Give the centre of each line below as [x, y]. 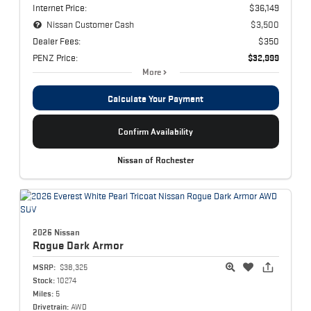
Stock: [43, 280]
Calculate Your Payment [155, 98]
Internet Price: [59, 7]
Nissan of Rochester [155, 160]
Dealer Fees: [56, 41]
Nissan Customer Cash [91, 24]
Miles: [43, 294]
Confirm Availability [155, 131]
